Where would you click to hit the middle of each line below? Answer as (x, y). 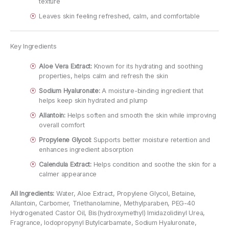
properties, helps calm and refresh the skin (104, 76)
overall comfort (62, 125)
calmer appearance (68, 174)
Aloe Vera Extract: (65, 66)
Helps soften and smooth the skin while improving (141, 115)
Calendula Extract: (65, 164)
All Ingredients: (32, 194)
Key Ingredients (33, 46)
